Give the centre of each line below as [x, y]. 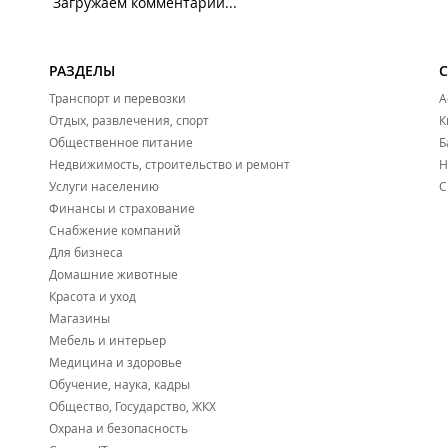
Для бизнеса [86, 252]
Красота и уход [92, 296]
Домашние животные [113, 274]
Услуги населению [104, 186]
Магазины [79, 318]
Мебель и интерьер [107, 340]
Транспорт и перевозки [117, 98]
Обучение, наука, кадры [119, 384]
